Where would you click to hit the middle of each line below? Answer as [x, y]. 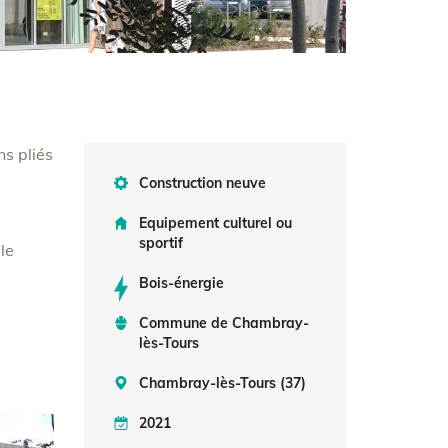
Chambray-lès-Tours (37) [222, 383]
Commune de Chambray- [223, 323]
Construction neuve [202, 183]
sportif [160, 243]
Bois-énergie [181, 283]
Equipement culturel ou [215, 223]
